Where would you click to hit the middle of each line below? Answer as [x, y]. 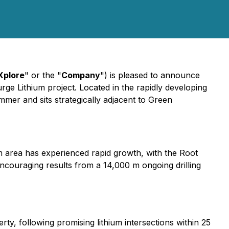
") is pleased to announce [150, 75]
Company [81, 75]
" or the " [43, 75]
